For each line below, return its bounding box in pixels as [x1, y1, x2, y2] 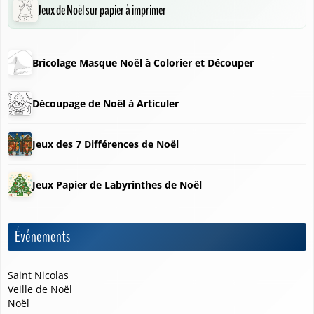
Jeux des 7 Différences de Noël [32, 137, 179, 151]
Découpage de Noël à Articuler [32, 96, 179, 110]
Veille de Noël [8, 282, 72, 296]
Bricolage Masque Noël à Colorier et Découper [32, 55, 254, 69]
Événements [15, 226, 70, 248]
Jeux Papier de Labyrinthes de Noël [32, 177, 202, 191]
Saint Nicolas [8, 268, 69, 282]
